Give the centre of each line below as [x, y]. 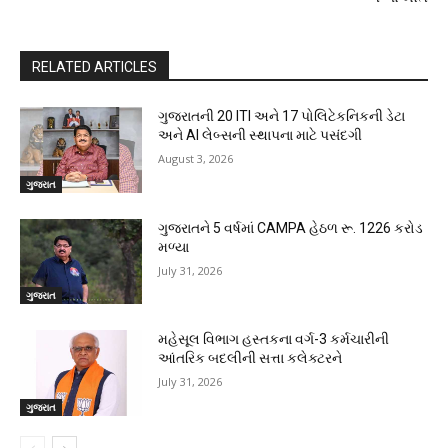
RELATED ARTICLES [94, 67]
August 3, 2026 [196, 159]
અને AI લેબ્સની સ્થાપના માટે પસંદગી [260, 135]
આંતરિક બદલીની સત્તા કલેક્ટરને [250, 358]
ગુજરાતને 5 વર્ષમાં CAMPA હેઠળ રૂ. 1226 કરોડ [291, 227]
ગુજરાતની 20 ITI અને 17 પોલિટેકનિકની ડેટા [282, 116]
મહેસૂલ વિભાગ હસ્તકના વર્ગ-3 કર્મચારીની [274, 339]
